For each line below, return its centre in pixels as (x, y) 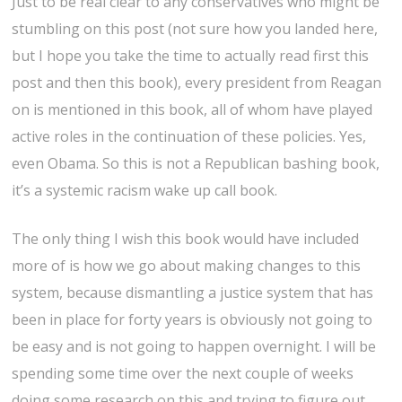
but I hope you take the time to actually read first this (191, 56)
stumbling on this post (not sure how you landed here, (195, 29)
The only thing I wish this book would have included (186, 239)
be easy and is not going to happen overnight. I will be (194, 347)
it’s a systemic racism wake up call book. (145, 191)
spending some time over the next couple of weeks (183, 374)
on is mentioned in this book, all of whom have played (192, 110)
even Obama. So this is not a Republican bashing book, (196, 164)
